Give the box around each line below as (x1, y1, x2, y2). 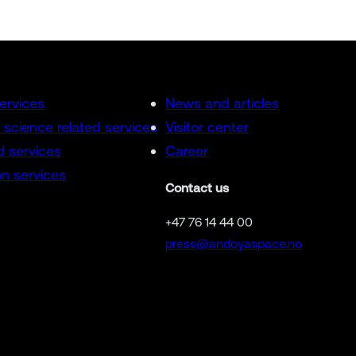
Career (164, 141, 208, 159)
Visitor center (164, 118, 249, 135)
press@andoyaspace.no (164, 235, 302, 250)
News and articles (164, 94, 279, 111)
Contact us (164, 180, 229, 195)
